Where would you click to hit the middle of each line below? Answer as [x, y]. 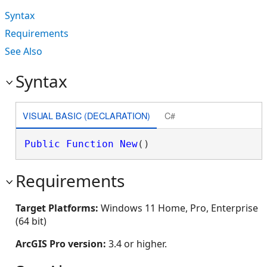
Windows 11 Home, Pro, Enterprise [179, 208]
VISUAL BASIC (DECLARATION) [86, 115]
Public [42, 144]
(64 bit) [31, 221]
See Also [24, 51]
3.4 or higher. [138, 244]
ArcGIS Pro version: [62, 244]
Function [90, 144]
